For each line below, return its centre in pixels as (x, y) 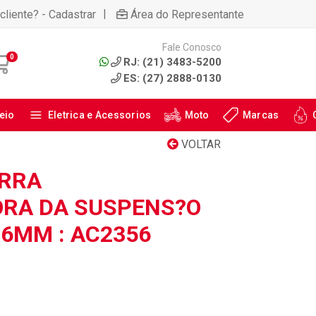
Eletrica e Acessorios (99, 115)
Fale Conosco (192, 47)
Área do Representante (187, 14)
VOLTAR (200, 144)
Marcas (261, 115)
